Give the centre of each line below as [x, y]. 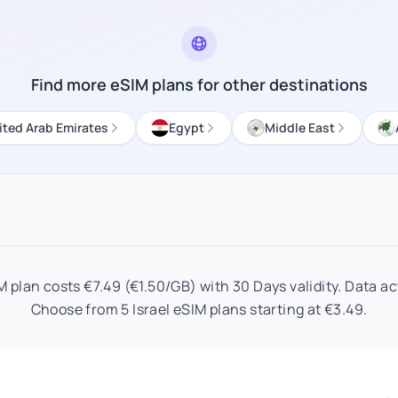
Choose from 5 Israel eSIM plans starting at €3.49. [199, 309]
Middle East [300, 127]
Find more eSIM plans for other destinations [199, 84]
